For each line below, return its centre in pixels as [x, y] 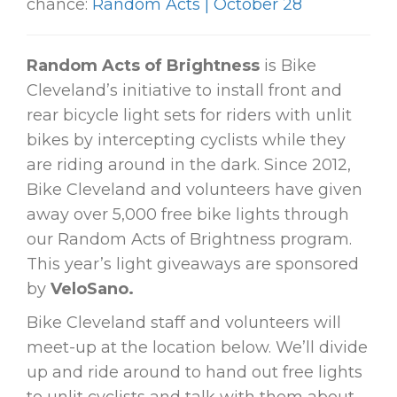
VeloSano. [92, 289]
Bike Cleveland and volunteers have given [195, 190]
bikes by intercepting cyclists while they [186, 140]
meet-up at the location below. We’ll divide [197, 348]
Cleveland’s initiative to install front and [184, 91]
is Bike [288, 66]
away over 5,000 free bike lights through [188, 215]
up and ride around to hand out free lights [195, 373]
